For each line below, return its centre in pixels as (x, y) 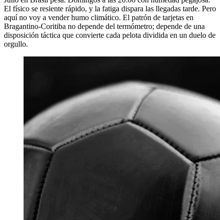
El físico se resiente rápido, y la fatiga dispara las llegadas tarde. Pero (110, 9)
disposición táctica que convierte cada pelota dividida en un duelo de (110, 35)
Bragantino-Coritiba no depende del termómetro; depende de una (104, 27)
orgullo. (16, 44)
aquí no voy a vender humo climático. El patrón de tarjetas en (99, 18)
